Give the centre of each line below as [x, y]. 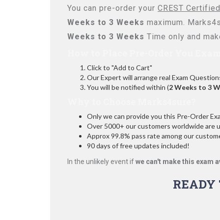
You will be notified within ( [128, 87]
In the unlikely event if [101, 162]
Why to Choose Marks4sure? [132, 102]
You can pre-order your [112, 8]
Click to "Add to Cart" [120, 68]
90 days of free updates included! [138, 146]
